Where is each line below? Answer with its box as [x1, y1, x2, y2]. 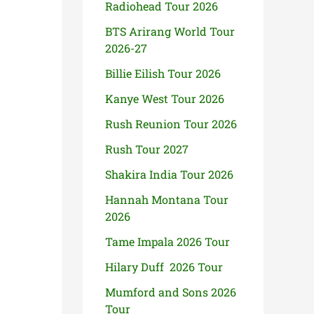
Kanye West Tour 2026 [105, 91, 227, 106]
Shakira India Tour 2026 [105, 167, 233, 182]
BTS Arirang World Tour [105, 24, 235, 39]
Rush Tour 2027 [105, 142, 189, 156]
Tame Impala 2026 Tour [105, 234, 230, 249]
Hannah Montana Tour [105, 192, 228, 207]
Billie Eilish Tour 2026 [105, 66, 221, 81]
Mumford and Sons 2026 [105, 285, 236, 299]
